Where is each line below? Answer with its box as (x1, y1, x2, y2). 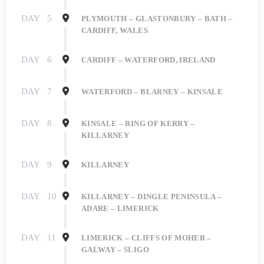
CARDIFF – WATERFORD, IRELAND (81, 56, 216, 65)
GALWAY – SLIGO (81, 246, 149, 255)
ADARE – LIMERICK (81, 204, 159, 213)
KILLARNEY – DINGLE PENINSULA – (81, 193, 222, 202)
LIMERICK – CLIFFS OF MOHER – (81, 234, 212, 243)
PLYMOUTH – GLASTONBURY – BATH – (81, 15, 233, 24)
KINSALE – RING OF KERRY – (81, 120, 195, 128)
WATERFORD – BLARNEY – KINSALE (81, 88, 223, 97)
